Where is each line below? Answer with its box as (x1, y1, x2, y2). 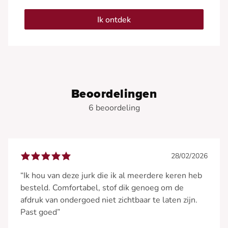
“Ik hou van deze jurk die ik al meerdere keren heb (20, 169, 202, 181)
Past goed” (20, 206, 60, 218)
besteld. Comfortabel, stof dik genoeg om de (20, 182, 184, 193)
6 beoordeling (88, 102, 140, 113)
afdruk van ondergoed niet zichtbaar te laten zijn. (20, 194, 197, 206)
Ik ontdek (97, 14, 131, 25)
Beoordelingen (71, 86, 157, 101)
